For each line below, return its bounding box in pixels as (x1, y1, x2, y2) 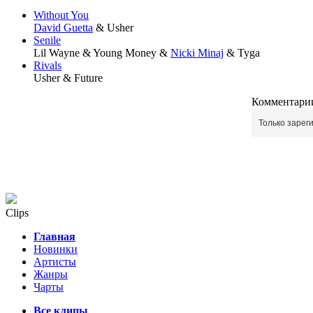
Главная (34, 231, 75, 243)
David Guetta (34, 22, 93, 34)
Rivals (34, 59, 61, 72)
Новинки (34, 243, 78, 256)
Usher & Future (34, 72, 103, 85)
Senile (34, 34, 61, 47)
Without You (34, 9, 89, 22)
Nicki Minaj (170, 47, 224, 59)
